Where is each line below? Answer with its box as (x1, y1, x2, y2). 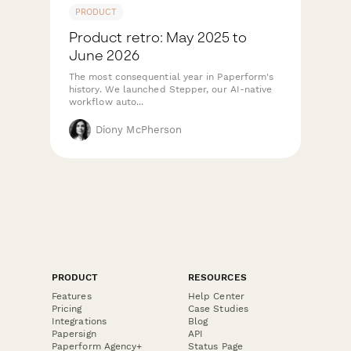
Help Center (188, 290, 244, 302)
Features (52, 290, 92, 302)
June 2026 (69, 46, 139, 63)
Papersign (52, 327, 96, 339)
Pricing (52, 302, 82, 314)
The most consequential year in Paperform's (69, 71, 274, 82)
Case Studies (188, 302, 248, 314)
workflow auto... (69, 96, 144, 107)
